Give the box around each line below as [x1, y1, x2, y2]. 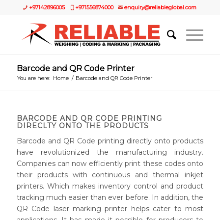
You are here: [17, 75, 50, 82]
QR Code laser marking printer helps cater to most [16, 204, 204, 213]
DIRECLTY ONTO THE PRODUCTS [16, 121, 149, 130]
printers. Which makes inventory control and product [16, 181, 204, 191]
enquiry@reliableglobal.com [124, 4, 197, 11]
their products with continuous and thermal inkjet [16, 170, 204, 179]
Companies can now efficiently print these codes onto [16, 159, 204, 168]
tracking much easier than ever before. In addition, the [16, 192, 204, 202]
